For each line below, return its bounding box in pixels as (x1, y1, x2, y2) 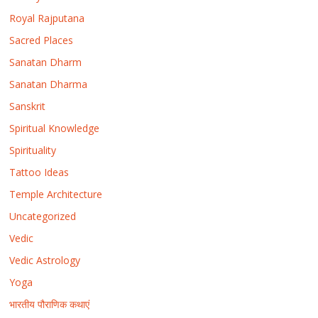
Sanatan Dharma (9, 77, 88, 91)
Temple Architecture (9, 187, 103, 201)
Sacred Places (9, 33, 74, 47)
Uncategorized (9, 209, 77, 223)
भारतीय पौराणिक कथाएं (9, 297, 90, 311)
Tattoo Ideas (9, 165, 70, 179)
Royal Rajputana (9, 11, 85, 25)
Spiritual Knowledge (9, 121, 100, 135)
